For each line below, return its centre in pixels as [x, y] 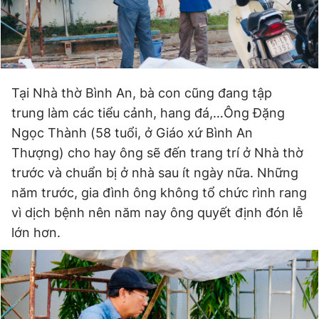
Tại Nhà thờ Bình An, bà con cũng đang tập [142, 93]
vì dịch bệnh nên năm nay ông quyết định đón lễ [157, 213]
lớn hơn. [36, 232]
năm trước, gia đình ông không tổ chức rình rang [159, 193]
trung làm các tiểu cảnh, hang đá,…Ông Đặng [148, 113]
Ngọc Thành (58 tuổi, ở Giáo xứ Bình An [132, 133]
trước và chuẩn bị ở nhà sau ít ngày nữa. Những [155, 173]
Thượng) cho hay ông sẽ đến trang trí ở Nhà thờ [157, 153]
